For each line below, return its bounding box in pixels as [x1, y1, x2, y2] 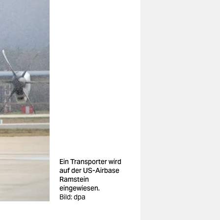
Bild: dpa [59, 192, 85, 201]
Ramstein [59, 175, 89, 184]
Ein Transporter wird [59, 157, 121, 166]
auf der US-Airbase [59, 166, 119, 175]
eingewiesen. [59, 184, 100, 192]
